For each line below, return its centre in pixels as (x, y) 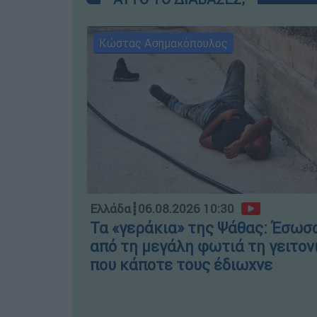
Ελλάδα (110, 209)
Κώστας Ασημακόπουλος (163, 43)
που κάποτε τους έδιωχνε (181, 265)
